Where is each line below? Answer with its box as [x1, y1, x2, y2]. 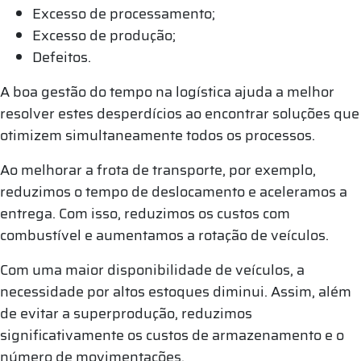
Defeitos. [32, 45, 91, 68]
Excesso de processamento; [32, 2, 215, 25]
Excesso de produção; [32, 23, 176, 47]
